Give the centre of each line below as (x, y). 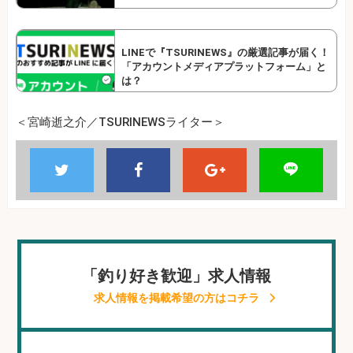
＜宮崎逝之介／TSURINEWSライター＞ (120, 122)
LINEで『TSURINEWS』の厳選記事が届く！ (225, 52)
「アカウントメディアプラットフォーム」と (224, 66)
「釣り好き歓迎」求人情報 (176, 275)
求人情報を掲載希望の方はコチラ (176, 297)
